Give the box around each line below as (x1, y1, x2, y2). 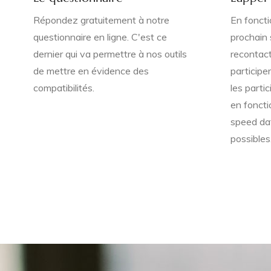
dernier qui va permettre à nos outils (33, 48, 187, 60)
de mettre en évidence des (33, 65, 149, 77)
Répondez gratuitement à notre (33, 14, 169, 26)
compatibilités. (33, 82, 94, 94)
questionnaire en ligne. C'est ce (33, 31, 167, 43)
